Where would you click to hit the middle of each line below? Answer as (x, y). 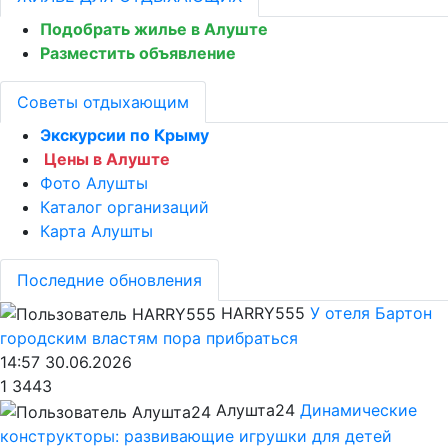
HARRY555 (263, 312)
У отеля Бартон (371, 312)
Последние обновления (109, 279)
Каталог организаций (124, 206)
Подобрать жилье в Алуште (154, 28)
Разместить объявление (138, 52)
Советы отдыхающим (103, 101)
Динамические (358, 410)
